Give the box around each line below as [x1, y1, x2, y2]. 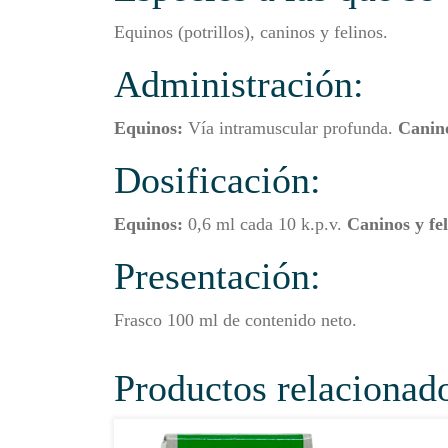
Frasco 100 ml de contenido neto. [114, 309, 357, 330]
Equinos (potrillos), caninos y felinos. [114, 21, 388, 42]
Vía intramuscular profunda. [188, 117, 398, 138]
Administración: [114, 62, 364, 105]
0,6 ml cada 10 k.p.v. [183, 213, 347, 234]
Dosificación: [114, 158, 321, 201]
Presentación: [114, 254, 321, 297]
